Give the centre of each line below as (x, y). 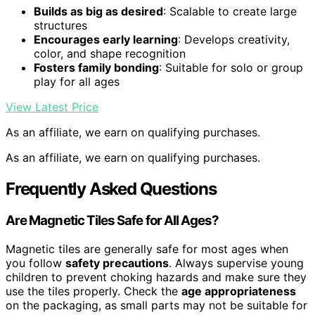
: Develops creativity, (234, 39)
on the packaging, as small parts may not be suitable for (156, 306)
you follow (36, 263)
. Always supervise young (236, 263)
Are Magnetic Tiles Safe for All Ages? (112, 221)
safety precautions (117, 263)
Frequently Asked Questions (111, 188)
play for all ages (77, 81)
